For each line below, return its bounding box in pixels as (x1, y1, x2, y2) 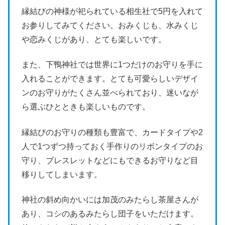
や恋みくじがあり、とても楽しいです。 (22, 35, 166, 44)
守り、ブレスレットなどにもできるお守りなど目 (22, 156, 198, 165)
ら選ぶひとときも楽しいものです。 (22, 102, 150, 111)
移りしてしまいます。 (22, 170, 102, 179)
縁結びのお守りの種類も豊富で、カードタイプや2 (22, 128, 203, 137)
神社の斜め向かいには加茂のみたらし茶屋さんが (22, 195, 198, 204)
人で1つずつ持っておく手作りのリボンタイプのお (22, 142, 203, 151)
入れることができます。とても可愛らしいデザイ (22, 74, 198, 83)
